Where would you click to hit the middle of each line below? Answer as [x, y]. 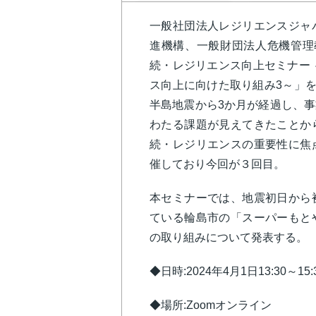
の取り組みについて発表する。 [229, 237]
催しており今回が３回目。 [217, 164]
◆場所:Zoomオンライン [211, 305]
